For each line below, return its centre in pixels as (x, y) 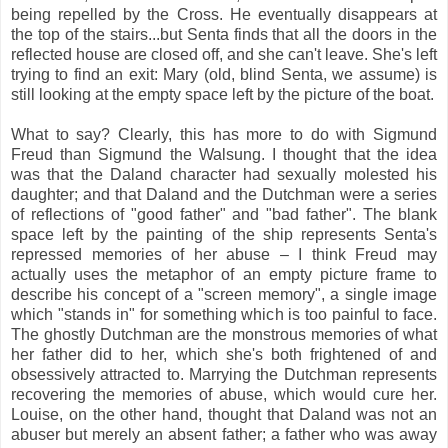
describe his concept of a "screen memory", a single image (224, 294)
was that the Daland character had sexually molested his (224, 174)
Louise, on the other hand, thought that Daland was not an (224, 414)
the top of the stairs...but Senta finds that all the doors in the (224, 34)
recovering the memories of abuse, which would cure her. (224, 394)
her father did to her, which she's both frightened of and (224, 354)
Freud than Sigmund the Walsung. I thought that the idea (224, 154)
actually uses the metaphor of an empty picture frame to (224, 274)
